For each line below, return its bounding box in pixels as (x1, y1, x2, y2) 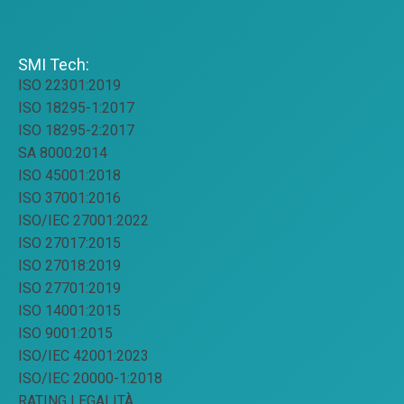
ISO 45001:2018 (18, 166, 121, 184)
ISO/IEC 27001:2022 (18, 211, 149, 229)
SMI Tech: (18, 54, 89, 74)
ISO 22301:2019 (18, 76, 121, 94)
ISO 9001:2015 (18, 324, 113, 342)
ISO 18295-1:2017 (18, 98, 134, 116)
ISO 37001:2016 (18, 188, 121, 207)
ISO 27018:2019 (18, 256, 121, 274)
